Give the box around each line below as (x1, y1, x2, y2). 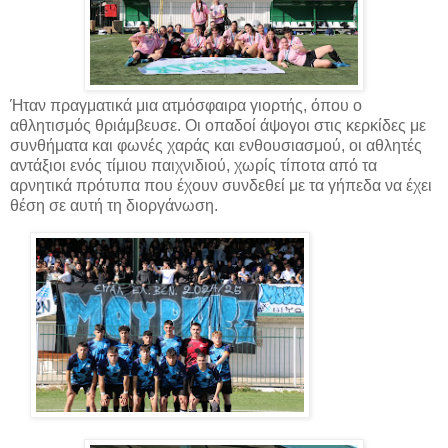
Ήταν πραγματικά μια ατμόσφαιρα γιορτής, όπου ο (10, 97, 362, 115)
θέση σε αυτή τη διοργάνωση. (10, 197, 218, 215)
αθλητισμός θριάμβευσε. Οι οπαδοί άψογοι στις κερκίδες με (10, 117, 426, 135)
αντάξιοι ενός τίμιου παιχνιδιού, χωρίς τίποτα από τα (10, 157, 377, 175)
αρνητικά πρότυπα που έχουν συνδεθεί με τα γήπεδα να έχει (10, 177, 432, 195)
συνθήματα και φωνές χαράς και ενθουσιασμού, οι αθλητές (10, 137, 422, 155)
